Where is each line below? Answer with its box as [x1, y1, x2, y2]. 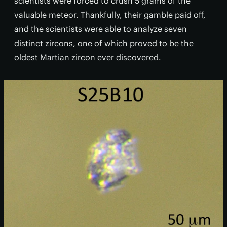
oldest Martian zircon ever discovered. [14, 52, 161, 63]
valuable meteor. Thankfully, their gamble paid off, [14, 10, 206, 20]
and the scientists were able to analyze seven [14, 24, 187, 34]
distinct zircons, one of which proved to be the [14, 38, 194, 49]
